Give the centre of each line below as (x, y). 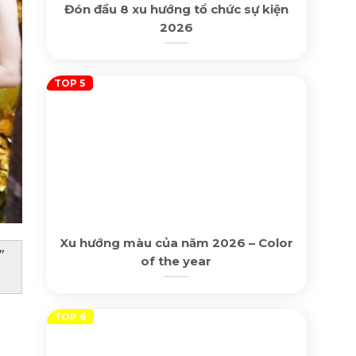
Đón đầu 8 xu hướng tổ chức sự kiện (176, 10)
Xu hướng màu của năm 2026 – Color (176, 242)
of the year (176, 261)
